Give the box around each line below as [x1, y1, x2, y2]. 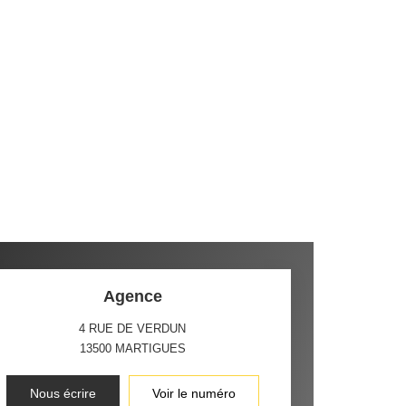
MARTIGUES [114, 342, 186, 355]
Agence [102, 287, 162, 305]
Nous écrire [29, 386, 96, 401]
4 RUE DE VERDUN [79, 322, 187, 335]
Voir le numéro [151, 386, 236, 401]
